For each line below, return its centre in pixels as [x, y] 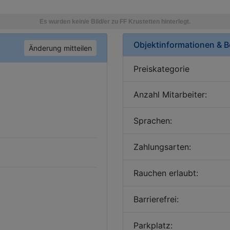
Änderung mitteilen [60, 48]
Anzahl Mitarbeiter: [170, 94]
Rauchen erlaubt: [166, 173]
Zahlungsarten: [162, 147]
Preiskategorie [161, 69]
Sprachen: [153, 121]
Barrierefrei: [156, 199]
